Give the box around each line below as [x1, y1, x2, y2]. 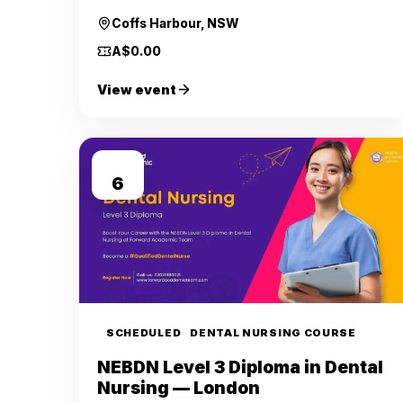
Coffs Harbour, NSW [112, 16, 238, 31]
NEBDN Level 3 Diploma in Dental [97, 357, 383, 378]
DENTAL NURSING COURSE [190, 327, 356, 339]
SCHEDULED [106, 327, 182, 339]
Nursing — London [97, 378, 260, 399]
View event [97, 82, 176, 97]
